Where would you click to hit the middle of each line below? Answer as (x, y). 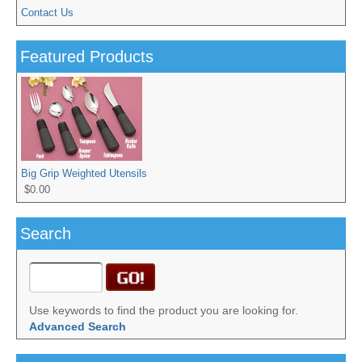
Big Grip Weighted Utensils (84, 174)
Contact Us (47, 13)
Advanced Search (78, 327)
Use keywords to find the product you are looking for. (164, 311)
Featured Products (87, 57)
